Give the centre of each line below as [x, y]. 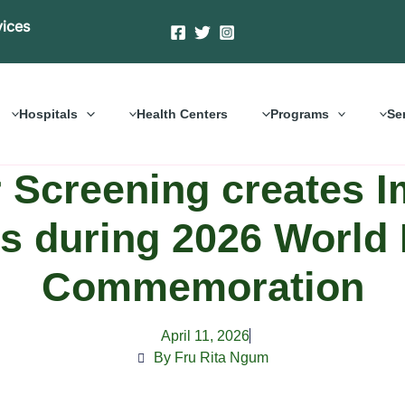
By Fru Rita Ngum [211, 357]
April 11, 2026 [205, 335]
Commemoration [202, 287]
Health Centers [183, 113]
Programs [299, 113]
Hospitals [49, 113]
